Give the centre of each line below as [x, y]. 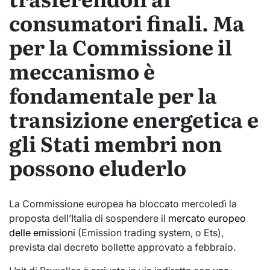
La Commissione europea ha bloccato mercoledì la [123, 203]
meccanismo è [82, 71]
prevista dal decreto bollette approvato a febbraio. [122, 247]
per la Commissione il [121, 47]
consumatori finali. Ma [127, 23]
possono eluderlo [98, 167]
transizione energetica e [134, 119]
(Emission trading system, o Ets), [149, 232]
